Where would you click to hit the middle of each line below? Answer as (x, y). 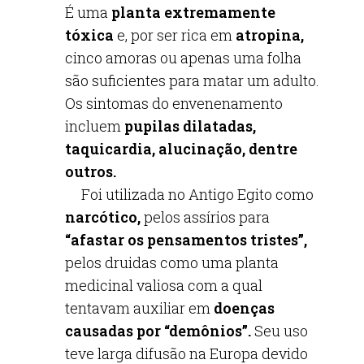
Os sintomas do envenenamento (174, 103)
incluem (95, 126)
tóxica (89, 35)
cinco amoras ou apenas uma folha (183, 58)
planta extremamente (193, 12)
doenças (244, 308)
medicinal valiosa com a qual (164, 285)
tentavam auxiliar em (139, 308)
